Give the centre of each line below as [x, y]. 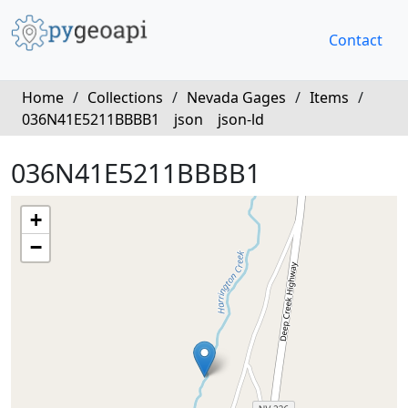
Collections [125, 97]
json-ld [241, 119]
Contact [356, 40]
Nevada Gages [236, 97]
